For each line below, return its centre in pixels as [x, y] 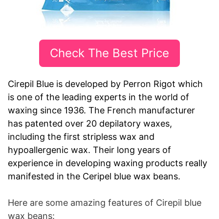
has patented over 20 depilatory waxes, [90, 123]
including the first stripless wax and [81, 136]
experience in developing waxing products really [108, 163]
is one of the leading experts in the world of [99, 97]
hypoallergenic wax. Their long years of [89, 150]
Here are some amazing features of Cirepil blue [105, 202]
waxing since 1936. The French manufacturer [101, 110]
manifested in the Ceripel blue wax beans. [95, 176]
